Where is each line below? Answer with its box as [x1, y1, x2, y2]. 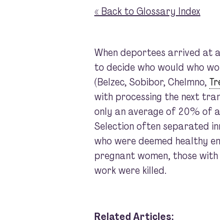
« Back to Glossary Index [94, 5, 200, 18]
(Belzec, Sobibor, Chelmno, [94, 76, 209, 89]
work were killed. [94, 164, 166, 177]
